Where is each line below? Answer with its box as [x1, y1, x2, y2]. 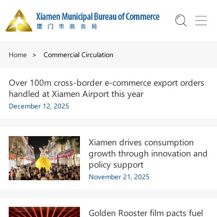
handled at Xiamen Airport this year [8, 88, 143, 99]
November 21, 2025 [89, 172, 150, 181]
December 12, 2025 [8, 101, 69, 111]
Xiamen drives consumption [89, 136, 194, 148]
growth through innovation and [89, 147, 208, 159]
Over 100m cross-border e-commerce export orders [8, 77, 204, 88]
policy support [89, 158, 144, 170]
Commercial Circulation [41, 49, 113, 59]
